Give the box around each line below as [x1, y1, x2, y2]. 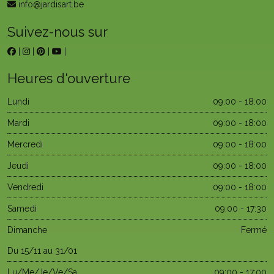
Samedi [7, 204, 37, 214]
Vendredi [7, 182, 43, 193]
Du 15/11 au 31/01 [7, 246, 77, 256]
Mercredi [7, 139, 43, 150]
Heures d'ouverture [7, 70, 130, 87]
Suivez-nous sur [7, 24, 108, 40]
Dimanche [7, 225, 47, 235]
